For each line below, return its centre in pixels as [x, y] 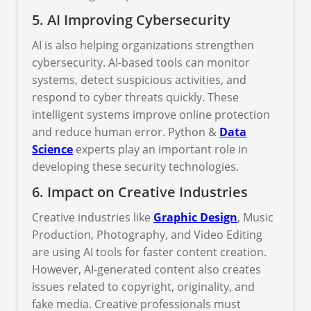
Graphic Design [196, 217]
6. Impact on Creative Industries [140, 192]
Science [53, 149]
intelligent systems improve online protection [151, 114]
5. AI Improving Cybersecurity [132, 19]
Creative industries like [93, 217]
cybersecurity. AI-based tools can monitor [141, 62]
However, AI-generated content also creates [147, 269]
